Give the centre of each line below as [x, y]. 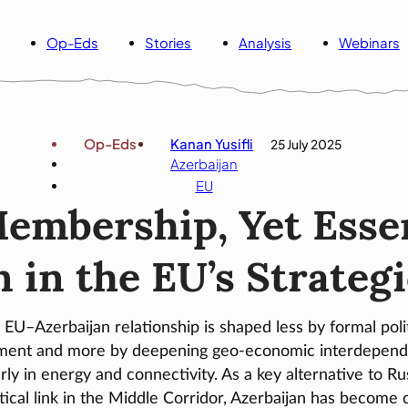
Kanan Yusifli [212, 143]
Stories [168, 43]
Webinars [369, 43]
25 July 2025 [306, 144]
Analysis [265, 43]
